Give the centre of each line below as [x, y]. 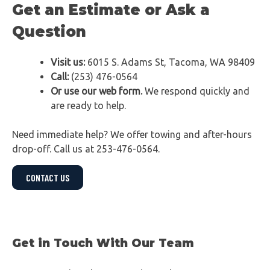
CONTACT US [48, 178]
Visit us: [68, 62]
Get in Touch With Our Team [103, 243]
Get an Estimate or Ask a [111, 10]
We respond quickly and [196, 91]
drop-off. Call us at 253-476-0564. [86, 149]
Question [49, 32]
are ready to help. [88, 106]
